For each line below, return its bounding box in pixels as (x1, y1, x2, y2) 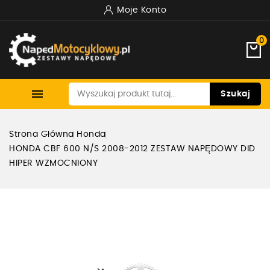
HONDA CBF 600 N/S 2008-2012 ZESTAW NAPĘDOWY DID (9, 145, 256, 154)
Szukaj (221, 90, 250, 99)
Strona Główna (9, 130, 74, 139)
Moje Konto (117, 6, 167, 14)
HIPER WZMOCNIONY (9, 159, 98, 168)
